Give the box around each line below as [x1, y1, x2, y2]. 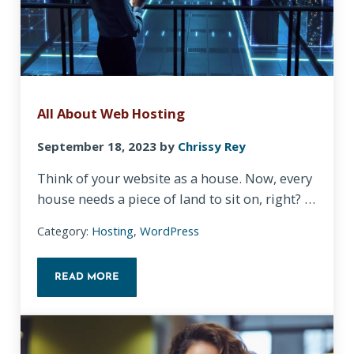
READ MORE [55, 272, 120, 283]
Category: [37, 223, 92, 239]
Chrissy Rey [178, 138, 247, 155]
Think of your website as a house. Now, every [37, 169, 313, 188]
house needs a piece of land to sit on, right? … [37, 190, 316, 209]
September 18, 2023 [37, 138, 157, 155]
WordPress [140, 223, 200, 239]
